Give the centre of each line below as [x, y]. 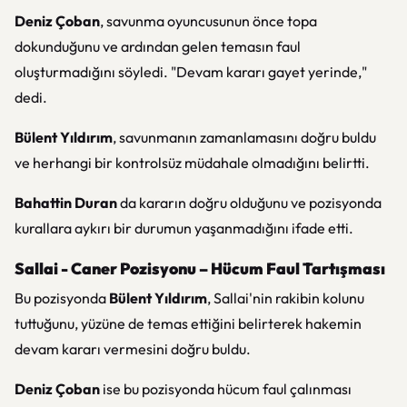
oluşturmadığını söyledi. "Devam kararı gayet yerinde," [191, 72]
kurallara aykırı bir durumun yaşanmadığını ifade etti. [184, 228]
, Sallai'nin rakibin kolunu [286, 298]
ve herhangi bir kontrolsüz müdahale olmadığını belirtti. [192, 163]
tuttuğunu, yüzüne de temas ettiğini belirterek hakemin [188, 323]
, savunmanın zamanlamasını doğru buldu [244, 137]
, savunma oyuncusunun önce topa [208, 21]
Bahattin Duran [66, 203]
